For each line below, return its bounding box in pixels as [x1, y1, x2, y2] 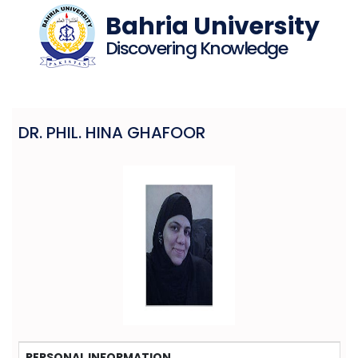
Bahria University [105, 10, 320, 43]
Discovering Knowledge [105, 36, 287, 61]
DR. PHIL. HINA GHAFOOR [18, 121, 205, 144]
